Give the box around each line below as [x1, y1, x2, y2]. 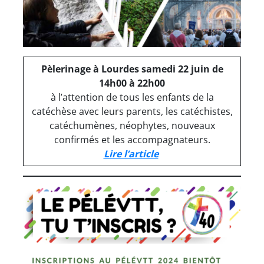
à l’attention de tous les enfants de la [50, 91, 214, 104]
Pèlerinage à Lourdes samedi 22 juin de [41, 62, 223, 76]
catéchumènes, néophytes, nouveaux [49, 119, 215, 133]
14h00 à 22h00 [99, 77, 165, 90]
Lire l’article [103, 147, 159, 161]
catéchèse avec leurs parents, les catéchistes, [31, 105, 233, 118]
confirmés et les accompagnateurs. [54, 133, 210, 147]
